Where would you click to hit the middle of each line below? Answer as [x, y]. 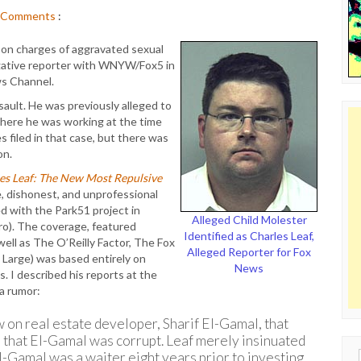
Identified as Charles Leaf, [249, 236]
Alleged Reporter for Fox [249, 252]
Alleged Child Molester [249, 220]
